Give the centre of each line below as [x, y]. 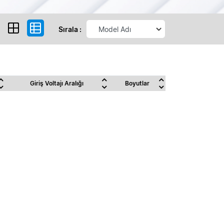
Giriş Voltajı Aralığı [57, 83]
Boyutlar [137, 83]
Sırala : [70, 29]
